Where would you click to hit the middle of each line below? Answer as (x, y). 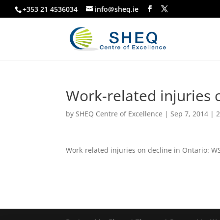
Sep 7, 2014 (190, 114)
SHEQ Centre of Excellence (119, 114)
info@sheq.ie (117, 9)
